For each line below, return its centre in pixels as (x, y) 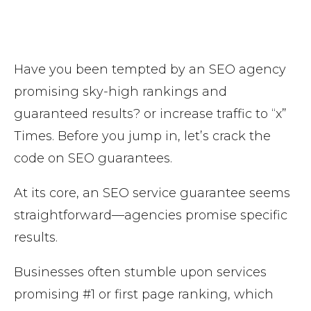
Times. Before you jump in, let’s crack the (142, 136)
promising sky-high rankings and (120, 92)
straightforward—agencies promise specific (151, 216)
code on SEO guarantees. (95, 159)
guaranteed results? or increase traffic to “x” (150, 114)
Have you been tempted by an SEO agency (150, 70)
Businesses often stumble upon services (140, 272)
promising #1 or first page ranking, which (144, 295)
